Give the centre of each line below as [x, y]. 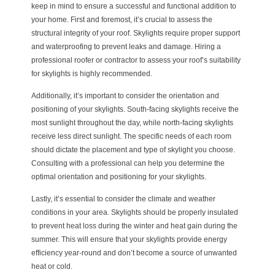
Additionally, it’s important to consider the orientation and [125, 96]
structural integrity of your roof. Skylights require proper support [135, 33]
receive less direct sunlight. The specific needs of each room [131, 137]
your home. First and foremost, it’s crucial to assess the [122, 19]
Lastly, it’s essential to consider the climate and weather [123, 199]
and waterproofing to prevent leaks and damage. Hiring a [126, 46]
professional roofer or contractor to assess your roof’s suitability [136, 60]
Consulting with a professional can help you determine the [128, 164]
